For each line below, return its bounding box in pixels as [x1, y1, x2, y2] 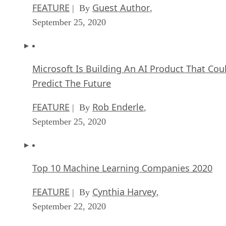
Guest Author [92, 1, 150, 14]
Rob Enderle [92, 100, 144, 113]
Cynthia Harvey [92, 185, 156, 198]
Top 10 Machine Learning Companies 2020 [32, 161, 212, 174]
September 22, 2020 [32, 201, 106, 211]
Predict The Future [32, 77, 111, 89]
